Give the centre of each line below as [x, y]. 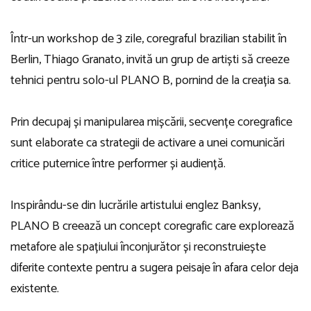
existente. [35, 288]
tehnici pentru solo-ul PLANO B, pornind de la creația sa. [151, 80]
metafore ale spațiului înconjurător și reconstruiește [138, 247]
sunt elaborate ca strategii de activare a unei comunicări [148, 143]
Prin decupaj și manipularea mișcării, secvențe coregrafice [151, 122]
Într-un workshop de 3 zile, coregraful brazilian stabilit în [149, 39]
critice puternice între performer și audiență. [118, 163]
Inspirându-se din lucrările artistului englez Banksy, [135, 205]
